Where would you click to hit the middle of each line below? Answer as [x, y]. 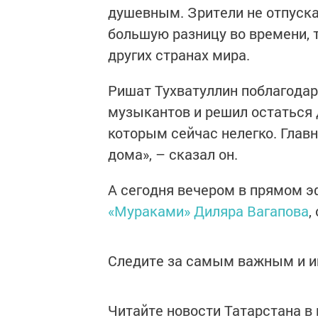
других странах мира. [179, 55]
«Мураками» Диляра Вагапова [208, 211]
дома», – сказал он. [173, 154]
